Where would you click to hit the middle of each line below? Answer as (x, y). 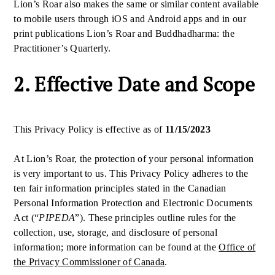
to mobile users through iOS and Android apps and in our (130, 19)
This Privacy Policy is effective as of (89, 129)
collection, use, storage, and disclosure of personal (116, 232)
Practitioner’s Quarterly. (64, 48)
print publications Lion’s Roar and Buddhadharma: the (124, 33)
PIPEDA (57, 218)
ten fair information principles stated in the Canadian (120, 188)
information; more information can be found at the (116, 247)
